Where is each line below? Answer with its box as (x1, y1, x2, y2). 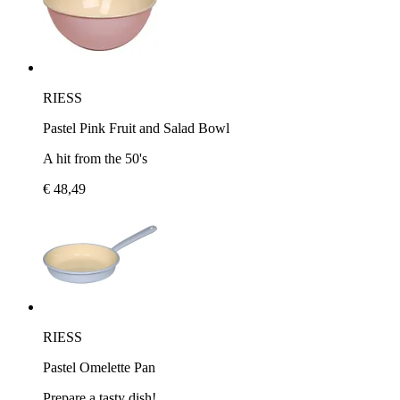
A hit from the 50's (43, 150, 147, 166)
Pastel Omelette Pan (43, 359, 155, 375)
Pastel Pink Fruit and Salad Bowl (43, 120, 229, 136)
